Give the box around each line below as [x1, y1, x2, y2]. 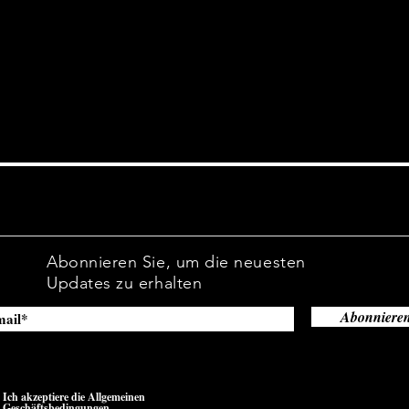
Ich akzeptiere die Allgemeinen [3, 389, 145, 404]
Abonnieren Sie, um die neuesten [47, 252, 306, 272]
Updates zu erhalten [47, 273, 203, 293]
